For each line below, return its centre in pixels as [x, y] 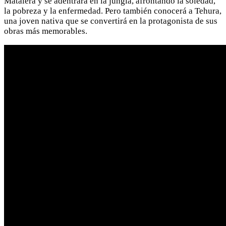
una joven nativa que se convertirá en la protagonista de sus [111, 21]
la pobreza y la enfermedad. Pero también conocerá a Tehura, [113, 11]
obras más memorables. [46, 31]
